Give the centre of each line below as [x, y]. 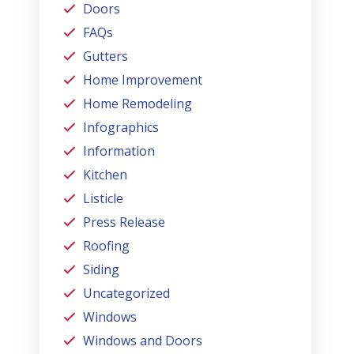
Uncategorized [127, 293]
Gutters [106, 56]
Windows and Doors [143, 340]
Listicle [104, 198]
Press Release [124, 222]
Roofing [107, 245]
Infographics [121, 127]
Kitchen [105, 174]
